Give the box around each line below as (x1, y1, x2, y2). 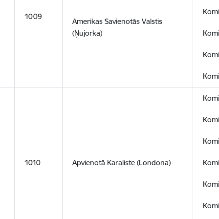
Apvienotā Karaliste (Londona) (72, 158, 171, 167)
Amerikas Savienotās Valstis (72, 17, 163, 26)
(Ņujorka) (72, 28, 103, 38)
